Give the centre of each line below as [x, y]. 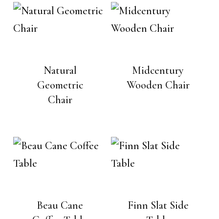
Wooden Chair [158, 85]
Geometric [60, 85]
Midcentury [158, 71]
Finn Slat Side [158, 206]
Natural [60, 71]
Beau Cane [60, 206]
